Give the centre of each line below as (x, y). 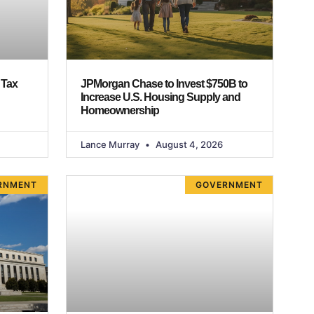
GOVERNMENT (229, 185)
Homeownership (120, 110)
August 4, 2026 (188, 144)
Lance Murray (111, 144)
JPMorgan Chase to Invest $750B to (164, 83)
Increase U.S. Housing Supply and (160, 97)
